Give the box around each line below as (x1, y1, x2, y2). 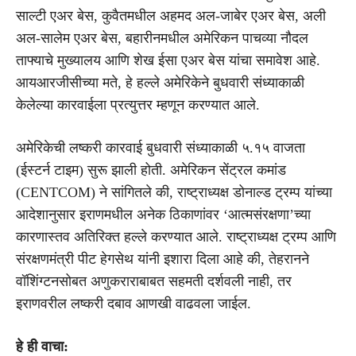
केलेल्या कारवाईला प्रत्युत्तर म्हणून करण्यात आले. (16, 96, 260, 113)
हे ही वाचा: (16, 338, 68, 354)
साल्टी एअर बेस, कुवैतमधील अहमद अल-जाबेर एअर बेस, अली (16, 7, 326, 24)
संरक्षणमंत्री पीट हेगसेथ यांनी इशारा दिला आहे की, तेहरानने (16, 250, 309, 267)
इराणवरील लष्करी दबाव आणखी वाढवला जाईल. (16, 295, 251, 311)
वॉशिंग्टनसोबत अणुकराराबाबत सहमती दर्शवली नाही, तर (16, 273, 292, 289)
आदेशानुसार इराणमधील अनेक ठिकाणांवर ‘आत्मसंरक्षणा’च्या (16, 206, 311, 222)
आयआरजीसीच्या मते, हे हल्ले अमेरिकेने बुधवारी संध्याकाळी (16, 74, 304, 91)
